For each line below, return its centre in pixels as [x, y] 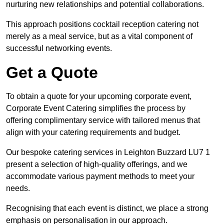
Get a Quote [52, 73]
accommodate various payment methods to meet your [100, 176]
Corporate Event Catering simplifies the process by [96, 108]
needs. [18, 188]
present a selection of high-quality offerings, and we [97, 164]
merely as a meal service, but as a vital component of [99, 36]
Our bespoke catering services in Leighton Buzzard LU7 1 [108, 152]
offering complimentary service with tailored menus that [103, 120]
